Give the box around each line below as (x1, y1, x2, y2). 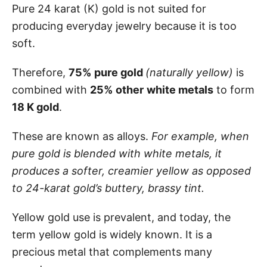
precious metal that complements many (12, 245, 212, 258)
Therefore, (12, 66, 69, 79)
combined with (12, 83, 90, 96)
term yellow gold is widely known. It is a (12, 228, 212, 241)
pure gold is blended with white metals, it (12, 147, 222, 160)
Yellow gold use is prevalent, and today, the (12, 210, 231, 223)
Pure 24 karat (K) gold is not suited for (12, 2, 206, 15)
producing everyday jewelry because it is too (12, 19, 237, 32)
